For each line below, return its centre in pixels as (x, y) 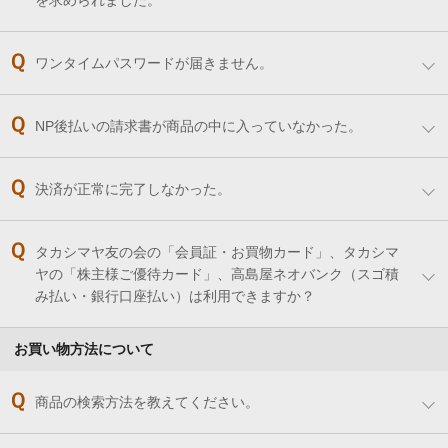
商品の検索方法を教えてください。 (147, 402)
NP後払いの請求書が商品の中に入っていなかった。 (198, 126)
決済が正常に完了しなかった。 (133, 189)
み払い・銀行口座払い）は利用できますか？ (175, 296)
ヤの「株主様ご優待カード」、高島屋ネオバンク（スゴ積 (217, 274)
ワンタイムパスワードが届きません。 (154, 63)
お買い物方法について (84, 349)
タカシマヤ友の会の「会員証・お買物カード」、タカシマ (217, 252)
